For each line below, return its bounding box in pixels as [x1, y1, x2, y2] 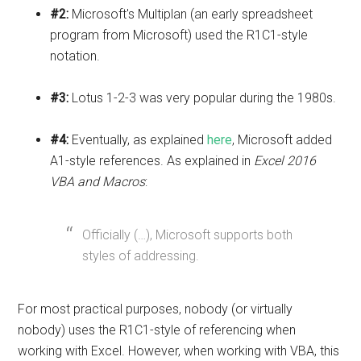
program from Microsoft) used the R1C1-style [50, 27, 309, 44]
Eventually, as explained [72, 132, 208, 148]
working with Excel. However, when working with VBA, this [18, 343, 340, 359]
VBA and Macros [50, 174, 146, 190]
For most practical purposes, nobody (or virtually [18, 301, 293, 317]
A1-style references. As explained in [50, 153, 255, 169]
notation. [50, 48, 101, 64]
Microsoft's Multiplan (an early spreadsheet [72, 6, 313, 23]
